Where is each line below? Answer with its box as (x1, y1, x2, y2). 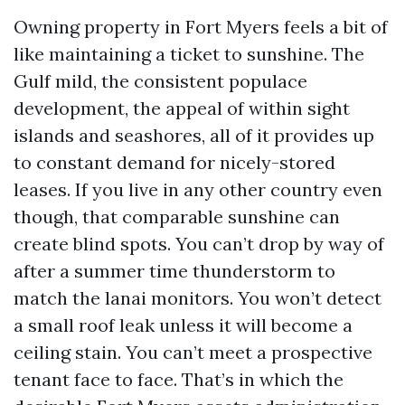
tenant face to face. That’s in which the (14, 368, 344, 391)
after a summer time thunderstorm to (14, 259, 335, 282)
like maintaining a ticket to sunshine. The (14, 42, 364, 65)
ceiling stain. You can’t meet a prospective (14, 341, 372, 363)
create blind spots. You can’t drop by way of (14, 232, 384, 255)
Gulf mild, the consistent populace (14, 70, 307, 92)
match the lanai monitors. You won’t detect (14, 287, 381, 309)
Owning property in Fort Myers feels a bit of (14, 15, 388, 38)
